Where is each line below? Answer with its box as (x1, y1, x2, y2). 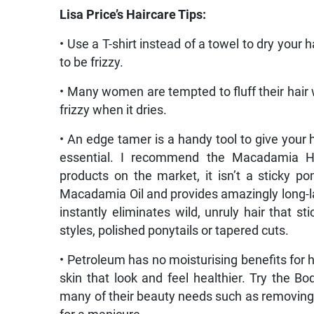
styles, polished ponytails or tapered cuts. (60, 223, 289, 238)
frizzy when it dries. (60, 102, 168, 117)
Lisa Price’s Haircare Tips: (60, 7, 207, 22)
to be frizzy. (60, 55, 124, 69)
